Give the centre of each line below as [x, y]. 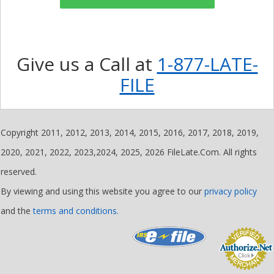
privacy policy [231, 191]
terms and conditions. [76, 211]
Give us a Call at [87, 64]
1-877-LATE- [207, 64]
